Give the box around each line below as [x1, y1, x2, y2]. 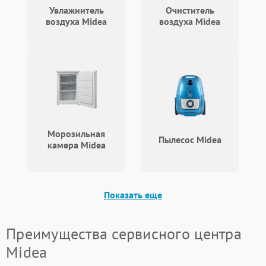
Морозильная [47, 128, 105, 140]
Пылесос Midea [158, 133, 221, 145]
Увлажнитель [49, 4, 104, 16]
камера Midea [47, 139, 106, 151]
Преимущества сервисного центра [6, 224, 242, 243]
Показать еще [104, 189, 162, 201]
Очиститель [165, 4, 214, 16]
